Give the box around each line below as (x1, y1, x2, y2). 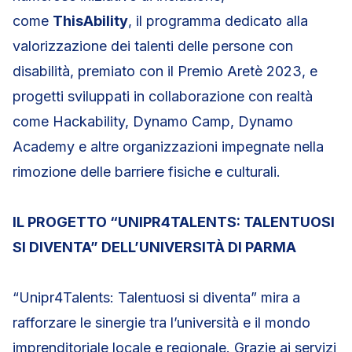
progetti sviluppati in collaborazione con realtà (13, 88, 313, 104)
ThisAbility (53, 13, 128, 29)
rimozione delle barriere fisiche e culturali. (13, 163, 280, 180)
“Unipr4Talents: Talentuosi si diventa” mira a (13, 289, 300, 306)
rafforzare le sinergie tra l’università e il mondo (13, 314, 310, 331)
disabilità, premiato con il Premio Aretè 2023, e (13, 63, 317, 79)
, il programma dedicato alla (128, 13, 308, 29)
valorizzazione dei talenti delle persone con (13, 38, 293, 54)
